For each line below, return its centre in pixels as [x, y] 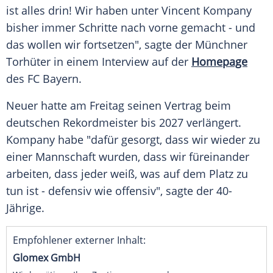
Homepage [219, 62]
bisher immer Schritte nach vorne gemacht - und [131, 28]
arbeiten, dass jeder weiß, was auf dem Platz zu [127, 174]
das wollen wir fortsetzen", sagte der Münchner [127, 45]
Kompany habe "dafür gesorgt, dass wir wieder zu [133, 140]
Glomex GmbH [47, 258]
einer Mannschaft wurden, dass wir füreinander [128, 157]
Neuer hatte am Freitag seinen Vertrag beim [119, 106]
